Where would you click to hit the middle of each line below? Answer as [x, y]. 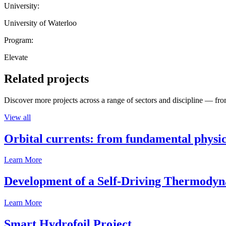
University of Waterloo [40, 23]
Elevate [16, 57]
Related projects [46, 78]
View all [17, 117]
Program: [19, 40]
